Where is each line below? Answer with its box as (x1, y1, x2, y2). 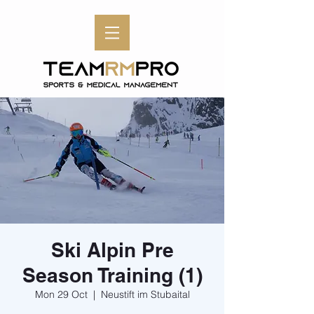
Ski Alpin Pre (50, 238, 174, 261)
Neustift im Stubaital (100, 288, 190, 301)
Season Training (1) (22, 264, 203, 287)
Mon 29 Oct (34, 288, 88, 301)
